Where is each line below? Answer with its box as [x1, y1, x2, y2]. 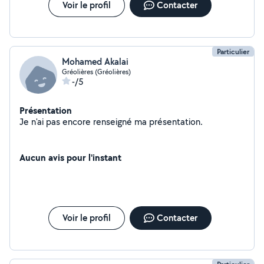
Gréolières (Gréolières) [62, 67, 131, 76]
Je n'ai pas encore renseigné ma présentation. [149, 115, 203, 128]
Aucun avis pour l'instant [19, 151, 121, 164]
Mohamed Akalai [62, 55, 128, 68]
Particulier [217, 47, 249, 57]
